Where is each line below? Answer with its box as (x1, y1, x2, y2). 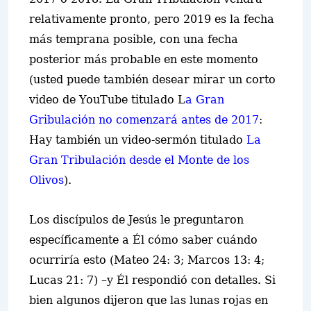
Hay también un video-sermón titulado (29, 133, 246, 146)
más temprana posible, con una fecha (29, 33, 238, 46)
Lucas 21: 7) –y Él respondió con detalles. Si (29, 274, 276, 287)
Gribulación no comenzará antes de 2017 (29, 113, 259, 126)
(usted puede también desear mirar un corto (29, 73, 276, 86)
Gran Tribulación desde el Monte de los (29, 153, 249, 167)
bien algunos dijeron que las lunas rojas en (29, 294, 268, 307)
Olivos (29, 174, 64, 187)
